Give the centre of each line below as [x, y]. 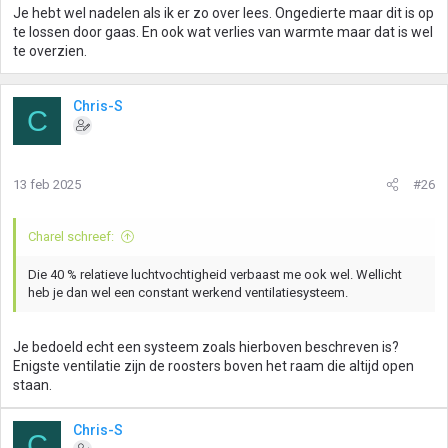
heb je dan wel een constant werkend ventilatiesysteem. [188, 292]
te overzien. [50, 51]
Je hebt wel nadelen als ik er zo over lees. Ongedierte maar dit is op [223, 13]
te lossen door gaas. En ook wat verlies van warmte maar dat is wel [223, 32]
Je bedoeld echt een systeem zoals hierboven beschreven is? [206, 347]
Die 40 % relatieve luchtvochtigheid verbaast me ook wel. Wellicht [215, 274]
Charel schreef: [71, 236]
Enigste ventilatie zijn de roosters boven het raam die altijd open [213, 366]
